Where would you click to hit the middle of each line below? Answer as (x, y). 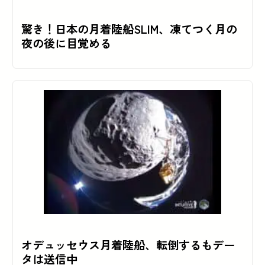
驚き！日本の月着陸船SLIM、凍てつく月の (129, 29)
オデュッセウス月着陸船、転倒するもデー (128, 245)
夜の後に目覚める (66, 43)
